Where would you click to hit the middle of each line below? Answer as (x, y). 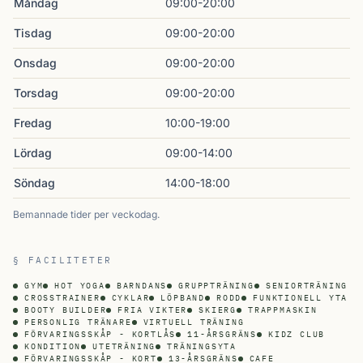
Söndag (34, 183)
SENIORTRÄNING (307, 286)
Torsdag (36, 93)
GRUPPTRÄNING (216, 286)
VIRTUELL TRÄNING (194, 322)
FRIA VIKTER (153, 310)
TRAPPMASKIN (283, 310)
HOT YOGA (80, 286)
